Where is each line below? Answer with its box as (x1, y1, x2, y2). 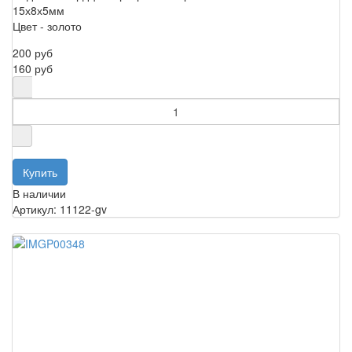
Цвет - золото (13, 17, 82, 34)
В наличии (13, 185, 66, 201)
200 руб (13, 44, 53, 60)
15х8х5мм (13, 2, 64, 18)
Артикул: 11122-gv (13, 200, 107, 217)
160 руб (13, 60, 53, 76)
